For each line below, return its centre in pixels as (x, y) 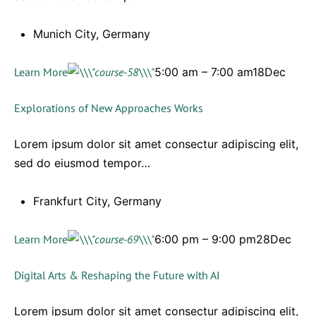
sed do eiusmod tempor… (82, 163)
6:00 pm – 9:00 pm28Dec (223, 239)
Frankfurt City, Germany (97, 201)
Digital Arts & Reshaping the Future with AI (117, 275)
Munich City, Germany (92, 34)
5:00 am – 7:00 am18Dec (220, 72)
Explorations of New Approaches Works (109, 108)
